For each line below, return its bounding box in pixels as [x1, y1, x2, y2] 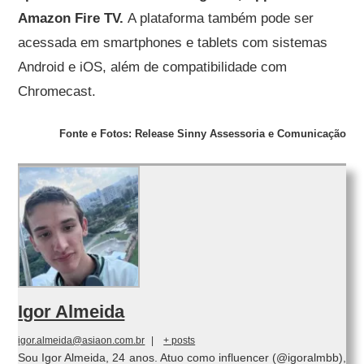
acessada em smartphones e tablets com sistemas [18, 34, 328, 50]
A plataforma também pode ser [128, 10, 314, 26]
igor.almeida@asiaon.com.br [18, 334, 145, 346]
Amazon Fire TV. [18, 10, 128, 26]
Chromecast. [18, 83, 97, 99]
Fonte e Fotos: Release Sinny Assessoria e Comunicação [58, 127, 346, 140]
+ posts [163, 334, 196, 346]
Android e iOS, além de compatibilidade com [18, 58, 288, 75]
